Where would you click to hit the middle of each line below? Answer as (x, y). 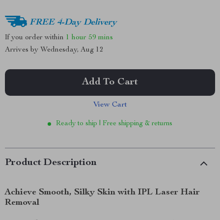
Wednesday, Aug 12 (72, 50)
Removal (22, 203)
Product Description (51, 163)
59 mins (101, 37)
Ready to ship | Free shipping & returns (114, 124)
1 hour (76, 37)
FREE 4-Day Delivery (73, 22)
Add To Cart (110, 82)
